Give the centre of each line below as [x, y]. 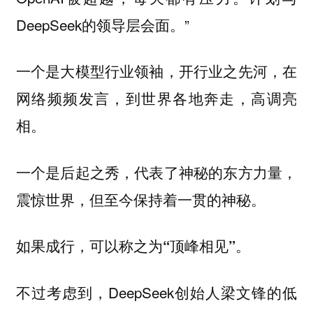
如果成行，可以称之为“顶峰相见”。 [133, 246]
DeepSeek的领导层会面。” [102, 24]
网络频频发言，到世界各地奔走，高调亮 [156, 99]
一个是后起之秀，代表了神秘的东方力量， [156, 172]
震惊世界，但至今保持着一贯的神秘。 [140, 199]
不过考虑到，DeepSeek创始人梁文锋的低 [156, 292]
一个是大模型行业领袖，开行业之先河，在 [156, 71]
